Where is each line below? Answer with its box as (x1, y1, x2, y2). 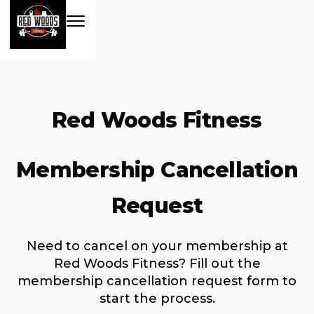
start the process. (99, 291, 215, 307)
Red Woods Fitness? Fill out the (53, 256, 261, 272)
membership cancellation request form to (18, 273, 296, 289)
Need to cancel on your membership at (26, 238, 288, 254)
